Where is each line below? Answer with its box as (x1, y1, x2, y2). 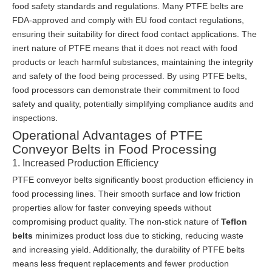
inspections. (12, 113, 58, 123)
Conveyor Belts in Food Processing (12, 142, 217, 157)
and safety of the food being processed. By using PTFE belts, (12, 71, 247, 81)
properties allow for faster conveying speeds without (12, 203, 211, 213)
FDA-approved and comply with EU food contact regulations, (12, 15, 244, 25)
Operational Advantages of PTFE (12, 128, 203, 143)
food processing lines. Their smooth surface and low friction (12, 189, 240, 199)
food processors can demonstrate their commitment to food (12, 85, 240, 95)
